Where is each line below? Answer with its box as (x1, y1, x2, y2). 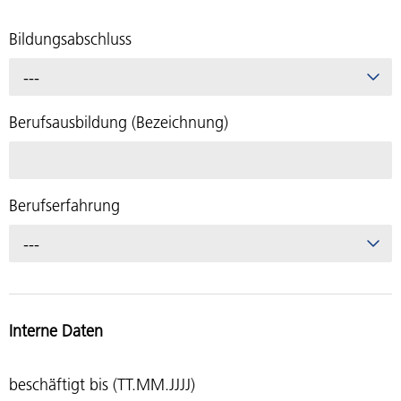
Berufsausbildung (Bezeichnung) (9, 112, 228, 133)
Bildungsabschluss (9, 29, 132, 50)
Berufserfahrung (9, 195, 120, 217)
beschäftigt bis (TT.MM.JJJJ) (9, 374, 195, 396)
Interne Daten (9, 320, 103, 341)
